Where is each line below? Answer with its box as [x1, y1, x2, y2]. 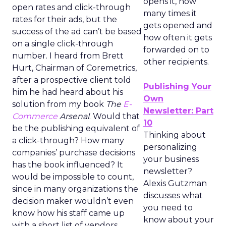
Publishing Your [143, 82, 211, 91]
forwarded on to [143, 45, 209, 54]
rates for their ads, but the [12, 15, 117, 24]
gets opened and [143, 21, 212, 30]
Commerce [12, 111, 58, 121]
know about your [143, 215, 214, 224]
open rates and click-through [12, 3, 131, 12]
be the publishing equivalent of [12, 124, 140, 133]
